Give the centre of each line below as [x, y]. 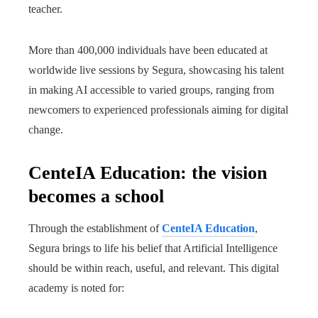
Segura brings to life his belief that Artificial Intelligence [153, 248]
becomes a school [96, 196]
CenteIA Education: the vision [148, 173]
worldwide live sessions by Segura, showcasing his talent [156, 70]
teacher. [45, 9]
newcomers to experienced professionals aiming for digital [158, 110]
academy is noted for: [76, 288]
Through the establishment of [95, 228]
